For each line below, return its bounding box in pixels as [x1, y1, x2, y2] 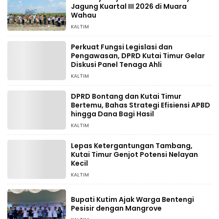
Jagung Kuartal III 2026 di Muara [71, 1, 187, 12]
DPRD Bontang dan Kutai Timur [71, 91, 181, 102]
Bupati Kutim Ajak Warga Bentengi [71, 195, 194, 205]
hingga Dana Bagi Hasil [71, 109, 154, 119]
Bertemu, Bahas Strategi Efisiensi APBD [71, 100, 210, 110]
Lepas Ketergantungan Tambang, [71, 141, 193, 151]
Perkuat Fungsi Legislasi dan [71, 42, 173, 52]
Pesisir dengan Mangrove [71, 203, 162, 214]
